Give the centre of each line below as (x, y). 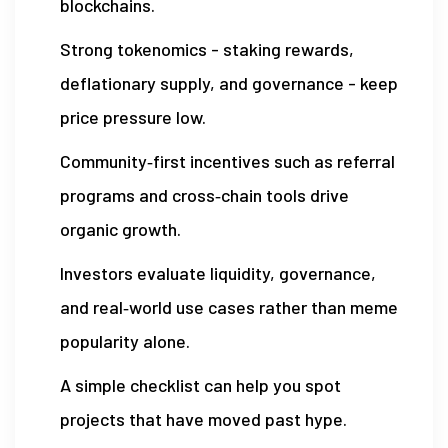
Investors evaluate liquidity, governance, (218, 273)
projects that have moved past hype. (203, 419)
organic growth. (120, 229)
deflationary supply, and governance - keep (229, 83)
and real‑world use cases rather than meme (229, 307)
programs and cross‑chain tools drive (204, 195)
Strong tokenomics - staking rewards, (207, 49)
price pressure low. (133, 117)
